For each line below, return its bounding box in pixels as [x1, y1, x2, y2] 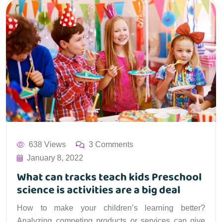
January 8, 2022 [27, 154, 83, 163]
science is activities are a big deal [17, 181, 180, 200]
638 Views [29, 140, 66, 149]
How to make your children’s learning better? [17, 204, 205, 213]
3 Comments [89, 140, 133, 149]
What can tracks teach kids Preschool [17, 168, 202, 187]
